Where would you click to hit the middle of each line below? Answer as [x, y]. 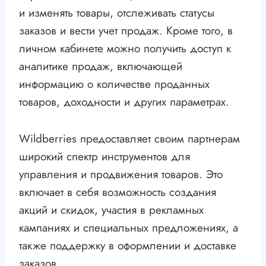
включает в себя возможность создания [118, 192]
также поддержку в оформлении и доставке [128, 246]
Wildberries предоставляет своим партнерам [129, 139]
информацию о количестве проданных [114, 84]
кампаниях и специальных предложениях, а [129, 228]
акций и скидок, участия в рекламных [111, 210]
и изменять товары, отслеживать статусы [117, 13]
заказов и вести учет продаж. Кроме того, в [126, 31]
